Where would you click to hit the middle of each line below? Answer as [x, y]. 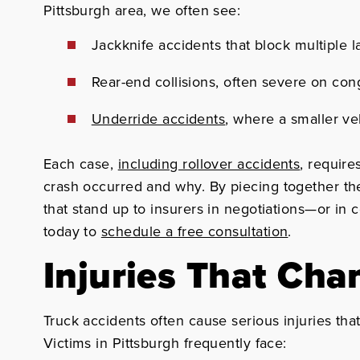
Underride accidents [158, 119]
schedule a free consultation [194, 231]
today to [72, 231]
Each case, [80, 164]
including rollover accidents [209, 164]
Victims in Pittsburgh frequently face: [165, 343]
